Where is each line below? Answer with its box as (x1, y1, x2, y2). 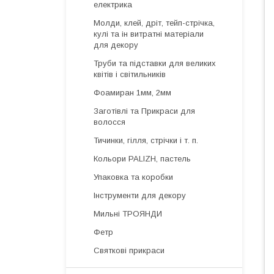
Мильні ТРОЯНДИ (94, 209, 162, 218)
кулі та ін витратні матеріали (94, 29, 204, 39)
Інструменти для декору (94, 191, 186, 200)
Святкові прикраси (94, 246, 165, 255)
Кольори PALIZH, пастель (94, 154, 191, 163)
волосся (94, 117, 125, 127)
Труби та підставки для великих (94, 59, 216, 68)
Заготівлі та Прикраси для (94, 106, 195, 116)
